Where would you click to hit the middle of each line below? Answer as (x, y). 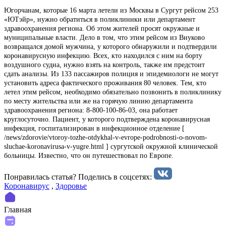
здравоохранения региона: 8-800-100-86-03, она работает (91, 110)
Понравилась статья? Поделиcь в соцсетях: (79, 177)
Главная (18, 209)
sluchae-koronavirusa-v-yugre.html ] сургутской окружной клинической (111, 146)
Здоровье (71, 186)
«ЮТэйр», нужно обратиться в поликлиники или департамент (100, 19)
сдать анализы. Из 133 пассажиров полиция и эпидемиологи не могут (111, 74)
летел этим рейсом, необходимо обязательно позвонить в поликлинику (113, 92)
